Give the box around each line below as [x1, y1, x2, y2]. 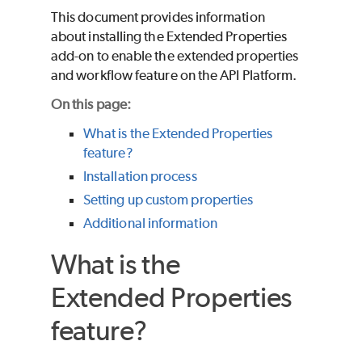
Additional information [83, 215, 217, 232]
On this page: [51, 96, 132, 113]
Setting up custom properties [83, 192, 254, 208]
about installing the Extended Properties [51, 28, 288, 45]
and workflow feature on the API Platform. [51, 67, 297, 84]
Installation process [83, 168, 197, 185]
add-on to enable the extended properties [51, 48, 299, 65]
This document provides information [51, 9, 265, 26]
